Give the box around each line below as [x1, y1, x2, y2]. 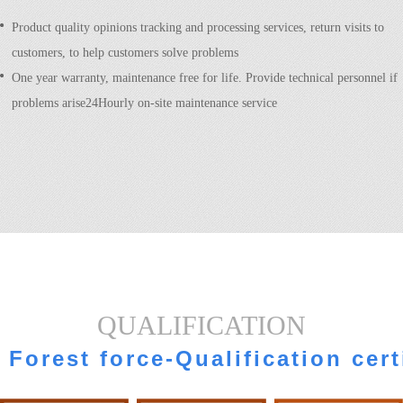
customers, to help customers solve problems [12, 46, 238, 60]
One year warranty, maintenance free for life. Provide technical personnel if [12, 71, 398, 85]
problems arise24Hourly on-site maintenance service [12, 96, 277, 111]
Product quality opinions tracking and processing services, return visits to [12, 21, 384, 35]
